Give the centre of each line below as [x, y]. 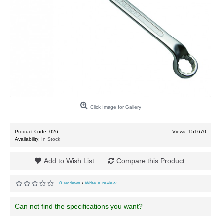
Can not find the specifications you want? [79, 206]
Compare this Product [150, 161]
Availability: [28, 139]
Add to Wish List [69, 161]
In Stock [51, 139]
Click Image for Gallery [115, 107]
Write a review [101, 183]
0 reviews [70, 183]
